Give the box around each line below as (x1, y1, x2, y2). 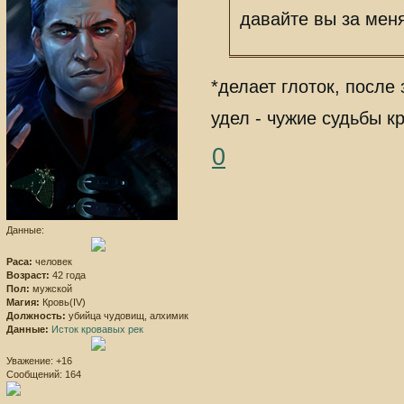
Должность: (6, 309, 66, 321)
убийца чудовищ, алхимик (66, 309, 188, 321)
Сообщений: (6, 368, 62, 380)
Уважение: (6, 354, 53, 366)
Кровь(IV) (40, 296, 86, 308)
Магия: (6, 296, 40, 308)
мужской (30, 282, 72, 294)
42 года (50, 269, 86, 280)
